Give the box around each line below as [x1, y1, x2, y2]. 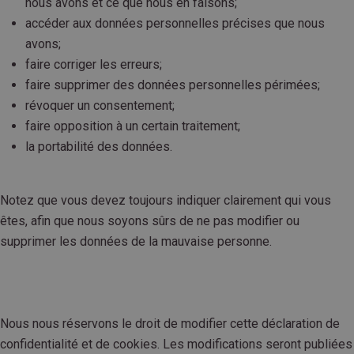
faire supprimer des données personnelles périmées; [25, 77, 320, 93]
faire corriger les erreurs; [25, 57, 162, 73]
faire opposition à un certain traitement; [25, 119, 240, 134]
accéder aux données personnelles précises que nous [25, 16, 325, 32]
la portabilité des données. [25, 139, 172, 155]
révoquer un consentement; [25, 98, 175, 114]
